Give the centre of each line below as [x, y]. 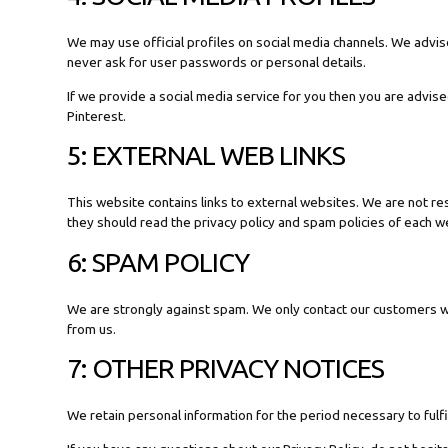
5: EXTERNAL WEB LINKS [206, 155]
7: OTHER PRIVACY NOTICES [226, 368]
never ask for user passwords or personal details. [217, 62]
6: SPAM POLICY [158, 261]
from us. [92, 328]
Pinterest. [97, 115]
